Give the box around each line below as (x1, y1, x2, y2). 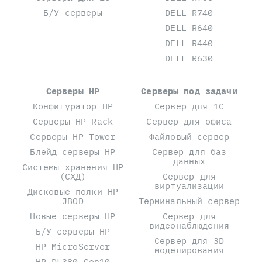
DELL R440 (165, 37, 213, 49)
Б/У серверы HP (35, 226, 111, 237)
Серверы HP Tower (30, 131, 116, 143)
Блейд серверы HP (30, 146, 116, 158)
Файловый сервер (149, 131, 230, 143)
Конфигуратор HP (32, 101, 113, 112)
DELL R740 (165, 7, 213, 19)
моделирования (154, 244, 224, 256)
